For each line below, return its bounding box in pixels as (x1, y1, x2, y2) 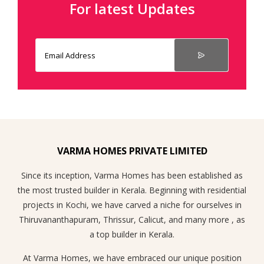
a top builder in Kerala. (90, 228, 174, 240)
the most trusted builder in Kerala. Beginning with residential (18, 184, 246, 196)
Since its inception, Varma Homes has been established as (21, 169, 243, 181)
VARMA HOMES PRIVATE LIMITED (57, 144, 207, 157)
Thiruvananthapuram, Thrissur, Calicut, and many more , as (19, 213, 245, 225)
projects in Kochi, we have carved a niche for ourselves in (22, 199, 242, 210)
